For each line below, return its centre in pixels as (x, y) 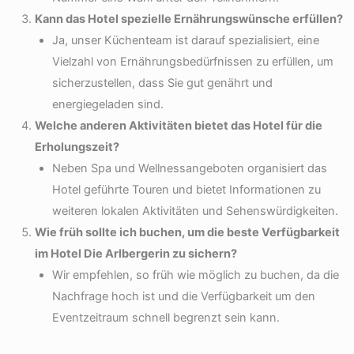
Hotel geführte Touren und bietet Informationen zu (186, 189)
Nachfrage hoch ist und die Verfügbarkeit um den (183, 296)
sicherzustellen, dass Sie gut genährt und (162, 83)
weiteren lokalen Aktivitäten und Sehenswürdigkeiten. (195, 211)
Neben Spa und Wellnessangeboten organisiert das (189, 168)
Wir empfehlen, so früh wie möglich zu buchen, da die (195, 275)
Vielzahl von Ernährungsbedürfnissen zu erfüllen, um (192, 61)
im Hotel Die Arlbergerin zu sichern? (136, 253)
